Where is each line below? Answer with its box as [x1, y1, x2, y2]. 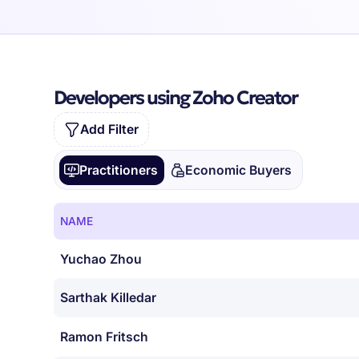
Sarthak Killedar [60, 290, 157, 306]
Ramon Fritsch [60, 329, 149, 345]
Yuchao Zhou [60, 251, 143, 267]
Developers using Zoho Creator [54, 86, 298, 111]
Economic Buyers [184, 162, 292, 178]
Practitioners [79, 162, 159, 178]
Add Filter [79, 122, 139, 138]
